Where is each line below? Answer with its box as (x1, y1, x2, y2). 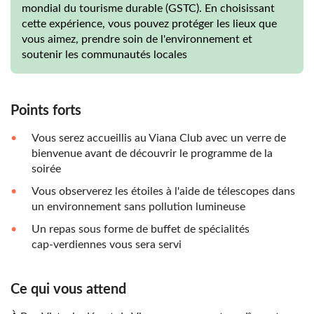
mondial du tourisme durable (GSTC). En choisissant (22, 3, 275, 15)
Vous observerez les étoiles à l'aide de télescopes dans (32, 186, 295, 198)
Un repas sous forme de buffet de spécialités (32, 224, 250, 235)
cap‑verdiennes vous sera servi (32, 239, 182, 251)
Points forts (11, 104, 81, 118)
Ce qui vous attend (11, 282, 126, 297)
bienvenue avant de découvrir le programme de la (32, 148, 273, 160)
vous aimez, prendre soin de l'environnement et (22, 34, 252, 46)
